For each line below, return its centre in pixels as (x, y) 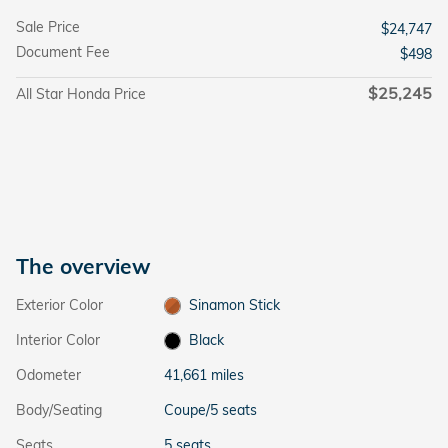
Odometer (48, 374)
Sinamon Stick (235, 304)
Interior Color (58, 339)
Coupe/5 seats (210, 409)
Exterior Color (59, 304)
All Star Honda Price (81, 93)
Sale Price (48, 26)
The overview (83, 265)
